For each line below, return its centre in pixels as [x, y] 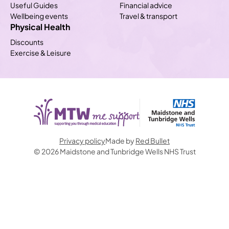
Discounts [27, 42]
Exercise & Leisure [41, 52]
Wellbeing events [39, 16]
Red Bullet [153, 140]
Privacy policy [82, 140]
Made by [120, 140]
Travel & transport [148, 16]
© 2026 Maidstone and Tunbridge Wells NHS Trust [114, 151]
